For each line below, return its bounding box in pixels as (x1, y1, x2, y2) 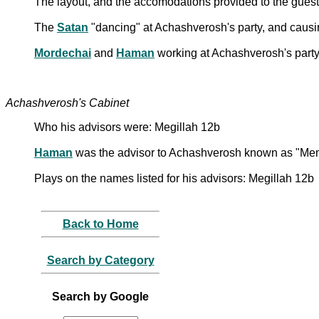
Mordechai (34, 46, 91, 59)
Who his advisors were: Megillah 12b (34, 120, 220, 133)
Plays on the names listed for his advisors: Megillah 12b (34, 172, 314, 184)
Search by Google (52, 290, 149, 303)
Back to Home (62, 217, 139, 230)
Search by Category (46, 253, 155, 266)
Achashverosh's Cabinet (6, 96, 129, 109)
